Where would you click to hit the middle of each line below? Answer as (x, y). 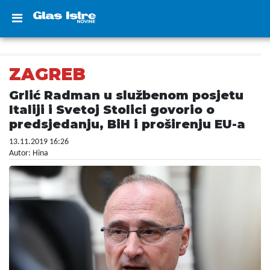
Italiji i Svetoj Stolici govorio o (112, 110)
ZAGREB (47, 74)
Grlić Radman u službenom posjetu (126, 95)
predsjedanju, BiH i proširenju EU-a (127, 124)
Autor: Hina (29, 153)
